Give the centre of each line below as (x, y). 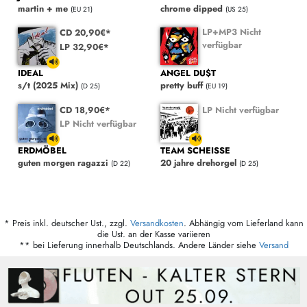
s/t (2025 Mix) (48, 86)
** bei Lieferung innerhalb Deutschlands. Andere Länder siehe (139, 245)
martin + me (43, 8)
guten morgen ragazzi (63, 162)
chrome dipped (192, 8)
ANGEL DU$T (188, 73)
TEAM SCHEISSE (195, 150)
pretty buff (182, 86)
